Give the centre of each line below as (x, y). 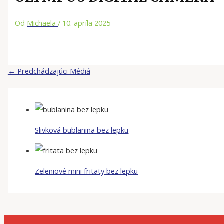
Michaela (43, 23)
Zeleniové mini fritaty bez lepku (87, 171)
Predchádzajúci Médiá (53, 71)
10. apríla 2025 (87, 23)
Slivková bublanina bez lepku (82, 130)
